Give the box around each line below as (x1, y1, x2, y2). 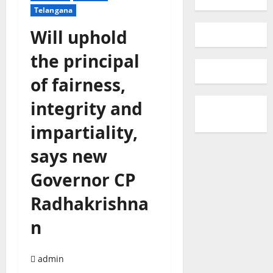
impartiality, (30, 121, 138, 144)
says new (30, 144, 107, 168)
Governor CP (30, 168, 136, 192)
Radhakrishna (30, 192, 149, 216)
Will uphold (30, 26, 127, 49)
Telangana (34, 5, 73, 16)
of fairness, (30, 73, 126, 97)
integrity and (30, 97, 143, 121)
